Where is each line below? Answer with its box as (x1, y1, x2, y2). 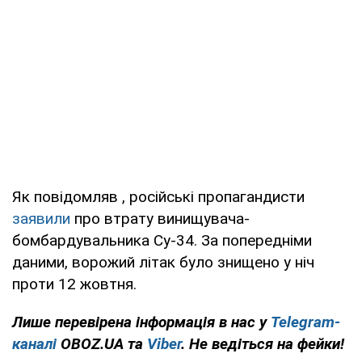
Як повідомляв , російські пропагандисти (12, 187, 305, 207)
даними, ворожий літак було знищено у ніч (12, 253, 314, 272)
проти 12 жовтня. (12, 275, 137, 294)
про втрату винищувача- (70, 209, 250, 229)
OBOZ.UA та (57, 335, 147, 354)
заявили (12, 209, 70, 229)
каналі (12, 335, 57, 354)
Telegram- (271, 313, 340, 332)
